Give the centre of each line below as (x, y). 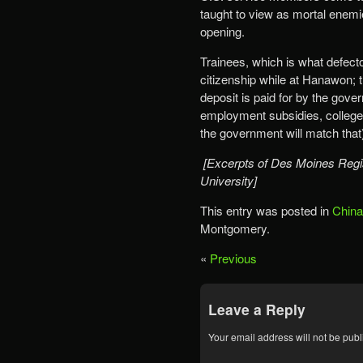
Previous (233, 258)
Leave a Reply (257, 309)
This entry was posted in (266, 210)
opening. (222, 31)
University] (228, 180)
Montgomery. (235, 228)
